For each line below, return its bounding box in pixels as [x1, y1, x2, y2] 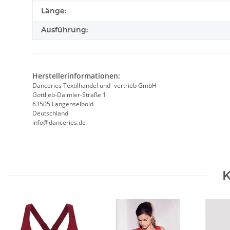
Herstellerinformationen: [32, 71, 120, 81]
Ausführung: [41, 25, 88, 35]
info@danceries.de [32, 118, 86, 127]
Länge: [41, 6, 66, 16]
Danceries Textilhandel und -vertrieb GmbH [32, 81, 157, 90]
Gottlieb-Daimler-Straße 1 [32, 90, 106, 100]
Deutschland [32, 109, 68, 118]
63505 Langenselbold [32, 100, 93, 109]
